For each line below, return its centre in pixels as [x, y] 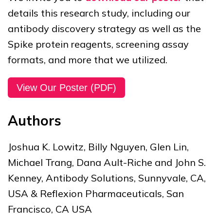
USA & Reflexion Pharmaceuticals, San [96, 194]
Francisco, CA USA [50, 209]
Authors [35, 120]
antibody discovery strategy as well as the [104, 28]
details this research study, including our [99, 13]
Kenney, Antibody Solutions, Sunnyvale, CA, [107, 178]
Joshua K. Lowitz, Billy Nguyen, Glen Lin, [98, 147]
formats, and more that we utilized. [88, 59]
